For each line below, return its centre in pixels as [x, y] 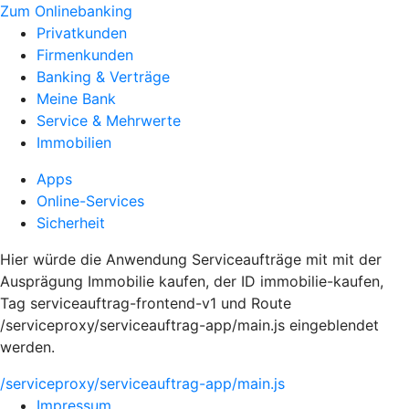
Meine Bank [76, 99]
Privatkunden [82, 33]
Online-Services [90, 201]
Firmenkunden [85, 55]
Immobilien [74, 142]
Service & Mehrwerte [109, 121]
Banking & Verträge [103, 77]
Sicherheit [71, 223]
